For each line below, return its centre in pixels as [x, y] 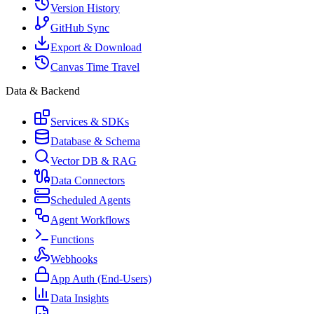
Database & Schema [95, 141]
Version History [85, 8]
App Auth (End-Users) [101, 279]
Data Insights [80, 298]
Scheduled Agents [90, 200]
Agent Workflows [90, 220]
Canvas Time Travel [95, 67]
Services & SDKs [90, 122]
